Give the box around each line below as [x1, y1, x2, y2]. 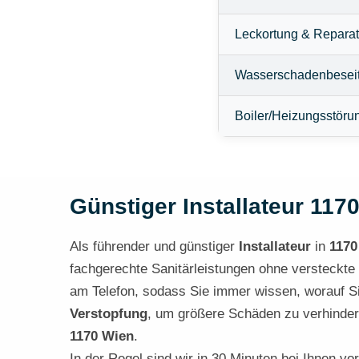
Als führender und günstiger [70, 238, 239, 254]
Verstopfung [70, 305, 147, 321]
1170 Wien [70, 328, 134, 344]
